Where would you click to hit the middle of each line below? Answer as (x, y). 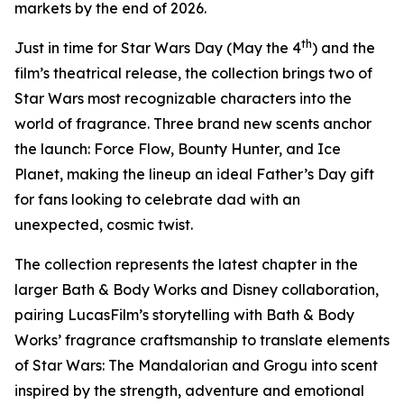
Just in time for (68, 48)
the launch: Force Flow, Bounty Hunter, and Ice (178, 149)
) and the (344, 48)
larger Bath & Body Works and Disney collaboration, (197, 289)
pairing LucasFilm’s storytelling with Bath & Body (184, 315)
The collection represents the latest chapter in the (186, 264)
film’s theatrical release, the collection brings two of (193, 73)
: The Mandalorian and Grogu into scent (240, 365)
